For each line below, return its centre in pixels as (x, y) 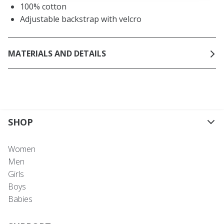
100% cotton (43, 7)
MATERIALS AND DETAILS (57, 53)
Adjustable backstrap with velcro (81, 19)
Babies (20, 199)
